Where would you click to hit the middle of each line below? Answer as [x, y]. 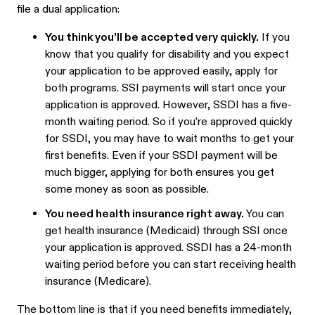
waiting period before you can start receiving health [171, 265]
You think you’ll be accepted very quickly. [152, 38]
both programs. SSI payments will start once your [166, 89]
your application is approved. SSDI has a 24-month [168, 248]
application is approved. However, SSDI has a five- [168, 105]
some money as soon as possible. [127, 190]
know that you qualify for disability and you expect [167, 55]
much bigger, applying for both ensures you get [160, 173]
